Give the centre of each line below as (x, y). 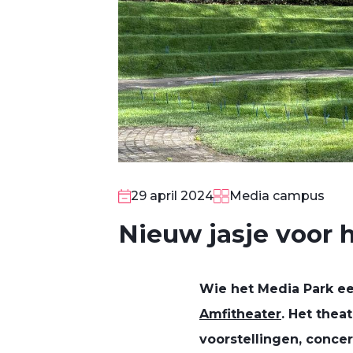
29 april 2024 (172, 196)
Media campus (277, 196)
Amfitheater (240, 314)
